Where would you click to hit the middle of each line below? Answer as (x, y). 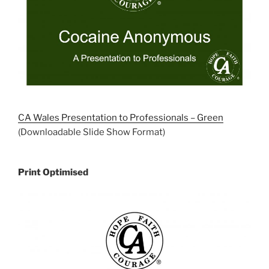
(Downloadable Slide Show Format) (92, 132)
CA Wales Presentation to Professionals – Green (121, 118)
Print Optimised (53, 173)
